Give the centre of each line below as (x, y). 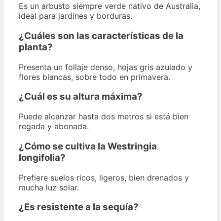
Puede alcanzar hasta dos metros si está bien (104, 117)
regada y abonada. (54, 127)
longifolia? (42, 157)
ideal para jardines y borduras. (75, 16)
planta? (36, 47)
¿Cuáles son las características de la (101, 36)
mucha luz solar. (49, 187)
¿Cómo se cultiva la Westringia (88, 146)
